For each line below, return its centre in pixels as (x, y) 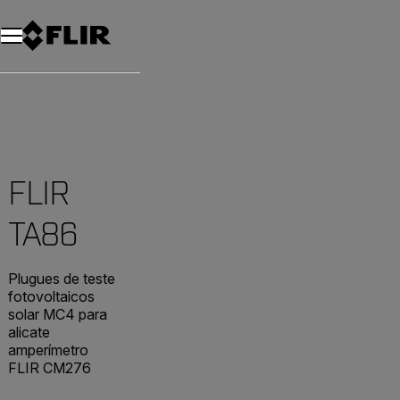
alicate (29, 332)
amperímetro (48, 350)
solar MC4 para (58, 314)
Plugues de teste (62, 279)
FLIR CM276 (50, 368)
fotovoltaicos (51, 296)
